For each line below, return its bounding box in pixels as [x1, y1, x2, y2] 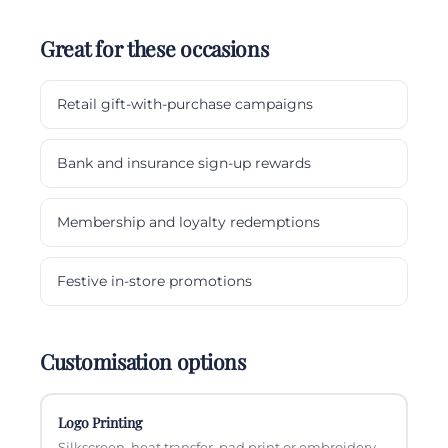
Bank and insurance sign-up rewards [57, 154, 311, 171]
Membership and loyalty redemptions [57, 213, 320, 230]
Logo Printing [57, 413, 142, 433]
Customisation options [40, 346, 246, 375]
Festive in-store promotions [57, 272, 252, 289]
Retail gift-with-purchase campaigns [57, 95, 313, 112]
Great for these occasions [40, 33, 269, 62]
